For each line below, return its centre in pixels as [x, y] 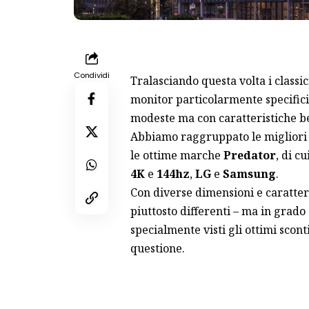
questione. [157, 248]
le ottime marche [177, 155]
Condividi [92, 75]
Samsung [249, 173]
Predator [249, 155]
